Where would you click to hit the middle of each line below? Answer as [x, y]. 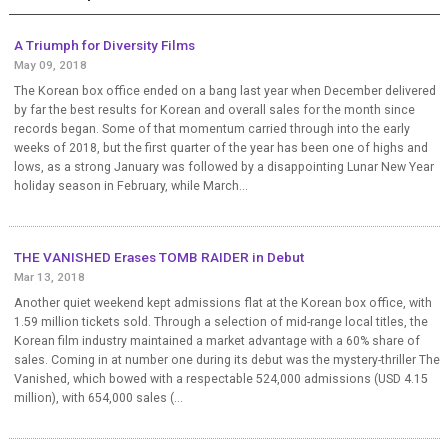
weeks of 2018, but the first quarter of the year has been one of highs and [220, 147]
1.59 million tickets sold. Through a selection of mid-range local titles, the [220, 321]
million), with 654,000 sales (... [98, 397]
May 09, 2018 [50, 64]
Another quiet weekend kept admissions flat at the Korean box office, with [222, 302]
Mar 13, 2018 [49, 276]
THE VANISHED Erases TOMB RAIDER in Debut [158, 256]
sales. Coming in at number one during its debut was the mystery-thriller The [226, 359]
